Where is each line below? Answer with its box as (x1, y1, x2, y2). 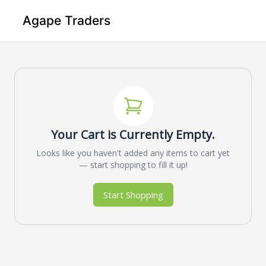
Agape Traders (23, 13, 111, 28)
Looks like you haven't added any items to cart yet (36, 147, 230, 159)
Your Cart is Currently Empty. (51, 126, 215, 142)
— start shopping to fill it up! (78, 159, 188, 170)
